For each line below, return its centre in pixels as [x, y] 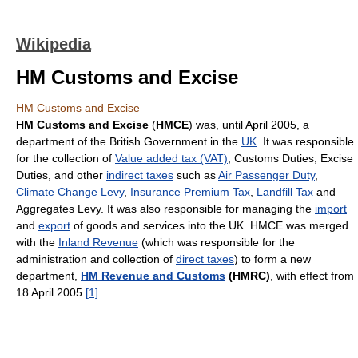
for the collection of [66, 158]
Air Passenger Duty [267, 175]
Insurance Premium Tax [190, 192]
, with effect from [312, 276]
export [54, 225]
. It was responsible [305, 141]
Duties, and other [61, 175]
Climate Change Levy [70, 192]
